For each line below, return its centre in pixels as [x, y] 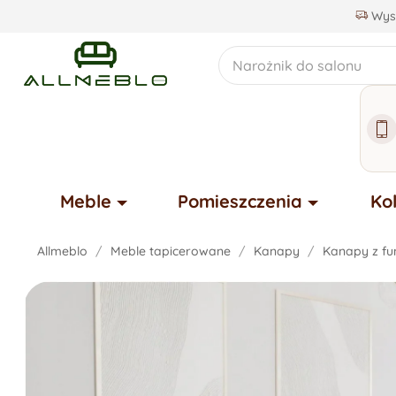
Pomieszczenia [240, 201]
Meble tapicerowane [171, 251]
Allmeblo [62, 251]
